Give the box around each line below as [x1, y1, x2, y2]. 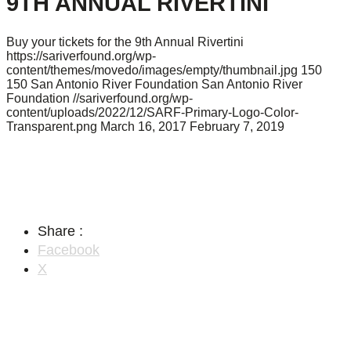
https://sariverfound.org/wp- [6, 49, 156, 63]
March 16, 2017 [100, 120, 186, 134]
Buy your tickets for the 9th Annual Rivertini [6, 35, 244, 49]
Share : [38, 223, 83, 240]
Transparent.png [6, 120, 97, 134]
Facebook [38, 242, 100, 259]
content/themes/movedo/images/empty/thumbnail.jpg [6, 63, 298, 78]
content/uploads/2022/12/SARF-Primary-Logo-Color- [6, 106, 299, 120]
